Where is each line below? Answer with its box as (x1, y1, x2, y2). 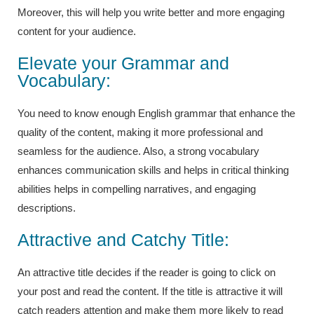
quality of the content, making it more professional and (18, 125, 263, 138)
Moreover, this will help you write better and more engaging (18, 6, 285, 18)
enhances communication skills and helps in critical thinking (18, 163, 289, 176)
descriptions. (18, 201, 78, 214)
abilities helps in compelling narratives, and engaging (18, 182, 256, 195)
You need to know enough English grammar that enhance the (18, 107, 295, 119)
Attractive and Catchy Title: (18, 229, 229, 250)
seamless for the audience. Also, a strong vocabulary (18, 144, 259, 157)
